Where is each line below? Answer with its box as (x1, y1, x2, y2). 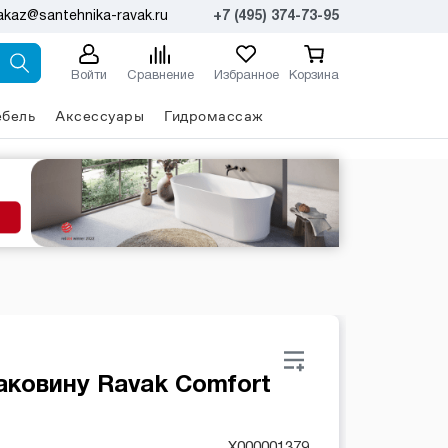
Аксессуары (55, 106, 144, 125)
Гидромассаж (164, 106, 264, 125)
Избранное (213, 69, 279, 82)
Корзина (288, 69, 339, 82)
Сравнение (126, 69, 194, 82)
